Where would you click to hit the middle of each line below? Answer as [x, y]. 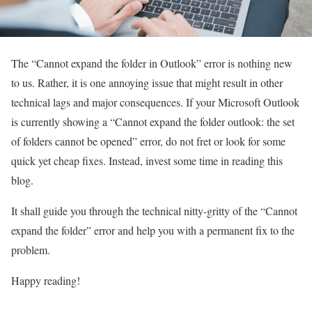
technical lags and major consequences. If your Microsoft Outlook [155, 102]
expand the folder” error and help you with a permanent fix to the [153, 230]
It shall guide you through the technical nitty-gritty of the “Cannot [154, 210]
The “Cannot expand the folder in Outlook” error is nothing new [152, 63]
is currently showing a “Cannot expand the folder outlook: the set [153, 121]
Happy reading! [46, 280]
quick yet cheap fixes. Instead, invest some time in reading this [147, 160]
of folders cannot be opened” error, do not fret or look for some [148, 141]
